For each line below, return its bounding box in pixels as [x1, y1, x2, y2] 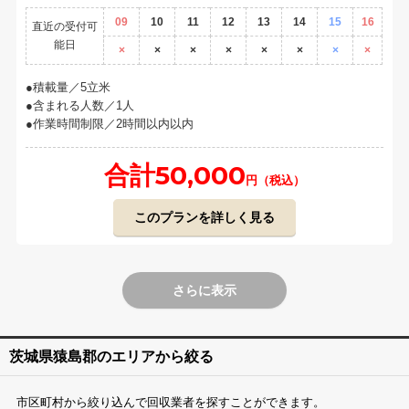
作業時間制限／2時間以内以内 [33, 116, 194, 131]
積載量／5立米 [33, 79, 111, 94]
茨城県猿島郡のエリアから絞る [9, 348, 214, 364]
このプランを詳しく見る [134, 209, 275, 225]
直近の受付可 [32, 19, 99, 33]
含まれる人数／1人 [33, 98, 135, 112]
